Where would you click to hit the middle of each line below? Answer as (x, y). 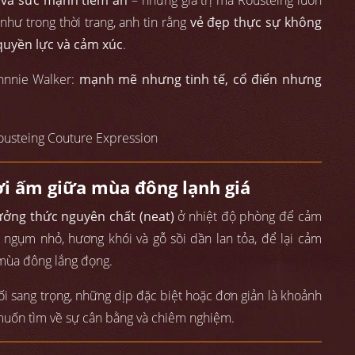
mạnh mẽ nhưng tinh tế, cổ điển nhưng (200, 80)
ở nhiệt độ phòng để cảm (248, 216)
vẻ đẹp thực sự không (256, 23)
